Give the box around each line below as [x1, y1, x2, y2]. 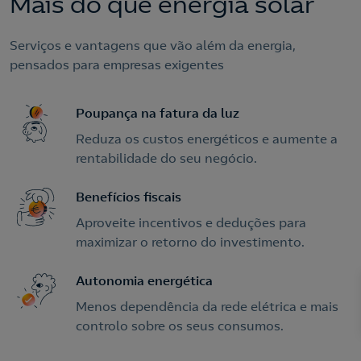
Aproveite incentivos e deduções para [76, 214, 306, 230]
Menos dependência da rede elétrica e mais [76, 298, 338, 314]
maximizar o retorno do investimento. [76, 234, 305, 250]
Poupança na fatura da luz [76, 105, 239, 121]
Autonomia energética [76, 272, 213, 288]
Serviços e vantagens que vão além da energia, [10, 37, 296, 53]
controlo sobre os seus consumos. [76, 317, 284, 334]
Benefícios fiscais [76, 189, 181, 205]
